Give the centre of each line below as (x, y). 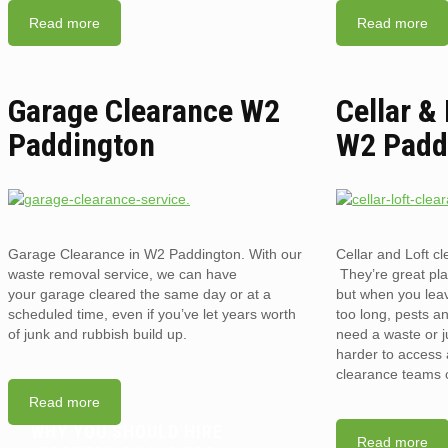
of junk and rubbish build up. (97, 333)
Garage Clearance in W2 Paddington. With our (155, 253)
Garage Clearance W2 (144, 111)
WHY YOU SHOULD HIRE (127, 432)
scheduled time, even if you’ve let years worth (152, 313)
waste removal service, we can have (122, 273)
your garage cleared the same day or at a (139, 293)
